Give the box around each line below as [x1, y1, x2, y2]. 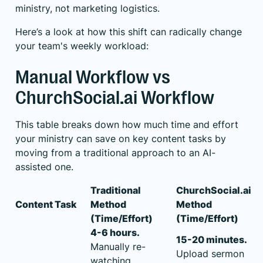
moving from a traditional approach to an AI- [15, 146, 215, 159]
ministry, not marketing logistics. [15, 2, 160, 14]
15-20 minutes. [176, 233, 247, 245]
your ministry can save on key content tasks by [15, 132, 226, 144]
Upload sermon [176, 247, 244, 259]
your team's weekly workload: [15, 39, 149, 52]
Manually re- [90, 240, 146, 252]
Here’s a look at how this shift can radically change [15, 25, 242, 38]
